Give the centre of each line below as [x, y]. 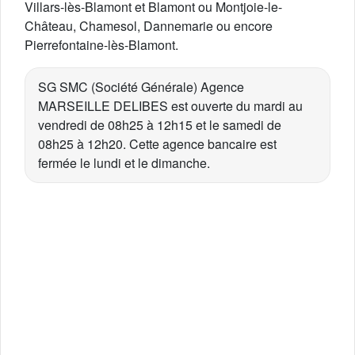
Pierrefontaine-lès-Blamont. [101, 45]
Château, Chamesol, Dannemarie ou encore [149, 26]
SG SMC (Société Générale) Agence [141, 87]
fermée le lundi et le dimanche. [124, 163]
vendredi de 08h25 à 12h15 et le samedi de [160, 125]
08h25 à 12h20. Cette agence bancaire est [157, 144]
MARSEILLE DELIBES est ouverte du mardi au [170, 106]
